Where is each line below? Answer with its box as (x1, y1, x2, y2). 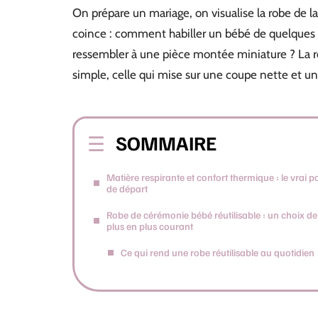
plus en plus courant (106, 220, 193, 232)
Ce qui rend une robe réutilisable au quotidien (121, 246, 314, 258)
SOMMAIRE (116, 130, 216, 155)
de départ (106, 182, 148, 194)
